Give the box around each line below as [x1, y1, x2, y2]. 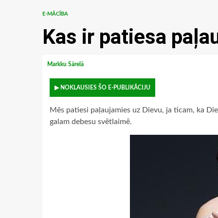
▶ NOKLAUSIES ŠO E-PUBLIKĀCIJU [54, 85, 150, 91]
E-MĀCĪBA [42, 11, 68, 17]
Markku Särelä [47, 61, 85, 67]
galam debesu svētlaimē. [50, 118, 132, 126]
